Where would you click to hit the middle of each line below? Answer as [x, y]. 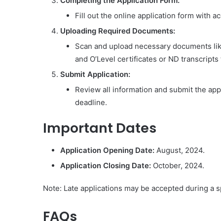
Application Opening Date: [107, 150]
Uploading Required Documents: [118, 31]
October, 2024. [178, 165]
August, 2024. [180, 150]
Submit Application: [95, 74]
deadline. [91, 102]
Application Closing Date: [106, 165]
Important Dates [100, 128]
